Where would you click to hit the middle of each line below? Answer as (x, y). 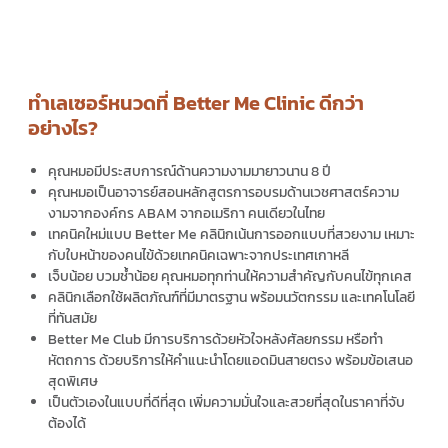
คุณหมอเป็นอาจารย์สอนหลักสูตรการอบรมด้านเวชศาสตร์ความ (223, 193)
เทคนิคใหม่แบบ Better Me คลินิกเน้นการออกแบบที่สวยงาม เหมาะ (231, 235)
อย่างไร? (63, 128)
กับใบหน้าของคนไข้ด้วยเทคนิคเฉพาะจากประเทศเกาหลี (198, 256)
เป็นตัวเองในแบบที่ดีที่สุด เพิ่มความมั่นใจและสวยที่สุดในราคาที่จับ (226, 403)
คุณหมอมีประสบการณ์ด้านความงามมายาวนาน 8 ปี (191, 172)
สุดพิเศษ (73, 382)
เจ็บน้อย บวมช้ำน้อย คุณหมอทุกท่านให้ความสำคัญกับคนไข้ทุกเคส (230, 277)
